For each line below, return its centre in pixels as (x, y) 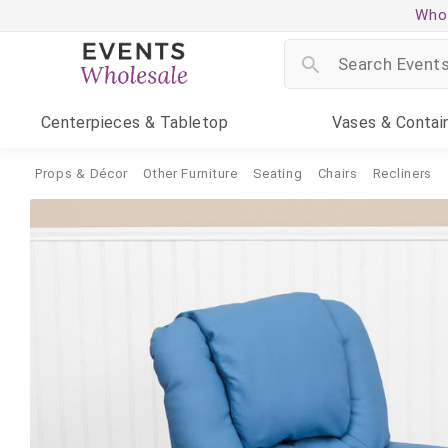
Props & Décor (82, 173)
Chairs (337, 173)
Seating (277, 173)
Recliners (402, 173)
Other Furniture (190, 173)
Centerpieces (90, 122)
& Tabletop (184, 122)
